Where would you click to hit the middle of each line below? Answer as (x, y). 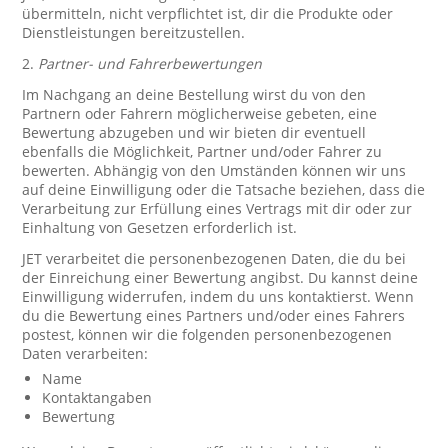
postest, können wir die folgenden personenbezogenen (207, 334)
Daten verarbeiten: (85, 353)
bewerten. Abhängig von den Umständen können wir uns (214, 170)
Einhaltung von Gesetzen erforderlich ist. (160, 227)
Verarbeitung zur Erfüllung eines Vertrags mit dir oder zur (217, 208)
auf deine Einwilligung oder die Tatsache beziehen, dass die (224, 189)
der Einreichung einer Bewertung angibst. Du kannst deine (220, 277)
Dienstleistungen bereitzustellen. (134, 32)
